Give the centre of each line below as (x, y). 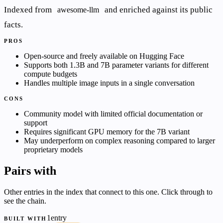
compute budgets (51, 74)
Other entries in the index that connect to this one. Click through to (108, 192)
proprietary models (53, 150)
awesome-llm (78, 10)
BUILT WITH (26, 219)
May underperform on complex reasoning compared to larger (119, 141)
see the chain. (25, 201)
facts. (13, 25)
